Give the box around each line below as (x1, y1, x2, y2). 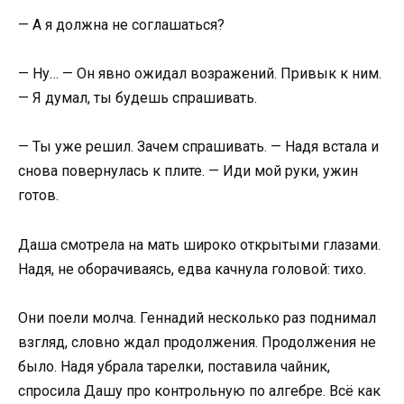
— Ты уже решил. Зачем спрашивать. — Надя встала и (18, 138, 379, 156)
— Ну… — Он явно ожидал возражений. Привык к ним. (18, 65, 381, 83)
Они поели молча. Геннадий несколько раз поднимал (18, 308, 376, 326)
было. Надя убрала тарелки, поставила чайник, (18, 357, 330, 375)
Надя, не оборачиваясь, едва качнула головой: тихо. (18, 260, 366, 278)
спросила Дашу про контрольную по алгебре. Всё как (18, 381, 381, 399)
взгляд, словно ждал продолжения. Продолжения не (18, 333, 376, 351)
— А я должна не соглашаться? (18, 16, 225, 33)
